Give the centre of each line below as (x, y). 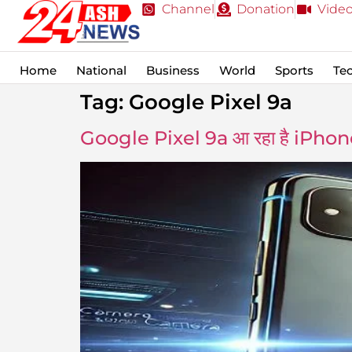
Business (173, 70)
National (102, 70)
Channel (188, 9)
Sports (294, 70)
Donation (266, 9)
